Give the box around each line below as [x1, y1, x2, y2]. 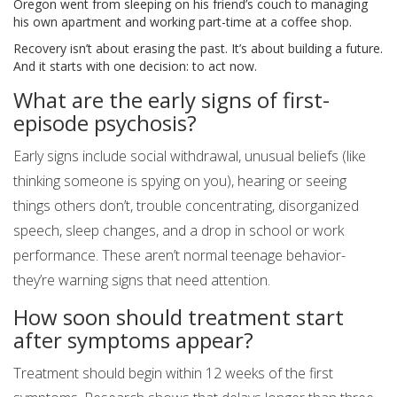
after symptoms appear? [13, 325, 253, 355]
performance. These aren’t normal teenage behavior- [13, 245, 346, 266]
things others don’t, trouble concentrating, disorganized [13, 196, 359, 216]
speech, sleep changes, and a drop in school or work [13, 221, 344, 241]
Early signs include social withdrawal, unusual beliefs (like [13, 146, 366, 167]
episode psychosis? [13, 108, 197, 138]
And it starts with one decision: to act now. [13, 58, 257, 75]
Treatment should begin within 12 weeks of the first [13, 363, 333, 384]
